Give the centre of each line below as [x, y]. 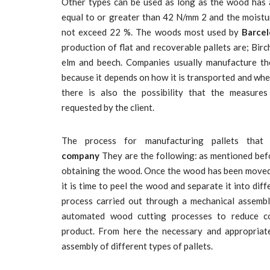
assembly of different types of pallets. [137, 246]
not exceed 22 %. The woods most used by [152, 32]
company [80, 156]
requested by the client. [108, 108]
